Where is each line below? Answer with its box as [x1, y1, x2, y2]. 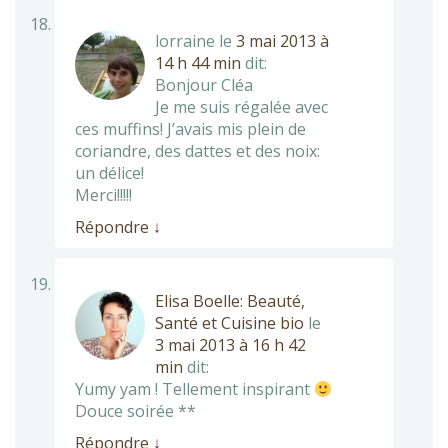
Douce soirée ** [75, 399, 196, 422]
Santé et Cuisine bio [155, 311, 304, 334]
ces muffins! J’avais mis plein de [75, 117, 306, 140]
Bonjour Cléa [155, 73, 253, 96]
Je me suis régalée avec [155, 95, 328, 118]
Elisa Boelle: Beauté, [155, 289, 305, 312]
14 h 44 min [155, 51, 241, 74]
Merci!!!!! [75, 183, 132, 206]
